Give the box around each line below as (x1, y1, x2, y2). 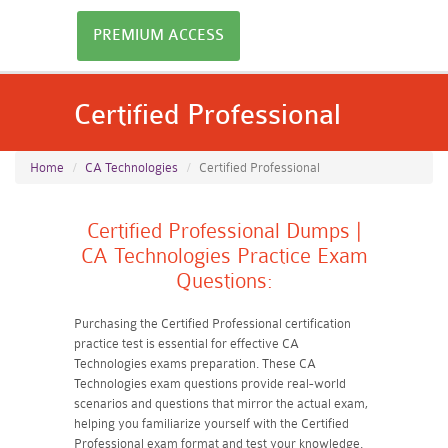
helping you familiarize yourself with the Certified (74, 416, 349, 431)
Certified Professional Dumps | (86, 219, 362, 243)
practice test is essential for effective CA (74, 336, 299, 351)
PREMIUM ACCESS (93, 27, 224, 44)
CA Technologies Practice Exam (80, 244, 368, 268)
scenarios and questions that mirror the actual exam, (74, 396, 368, 411)
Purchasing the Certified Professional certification (74, 316, 351, 331)
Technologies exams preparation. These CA (74, 356, 316, 371)
